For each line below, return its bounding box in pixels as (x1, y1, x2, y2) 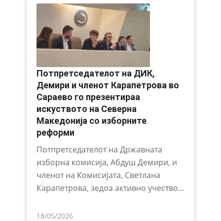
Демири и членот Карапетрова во (36, 80, 179, 91)
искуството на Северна (36, 104, 137, 114)
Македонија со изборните (36, 115, 147, 126)
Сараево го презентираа (36, 92, 140, 103)
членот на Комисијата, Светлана (36, 170, 160, 181)
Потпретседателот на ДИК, (36, 68, 155, 79)
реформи (36, 127, 74, 138)
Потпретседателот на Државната (36, 144, 162, 155)
